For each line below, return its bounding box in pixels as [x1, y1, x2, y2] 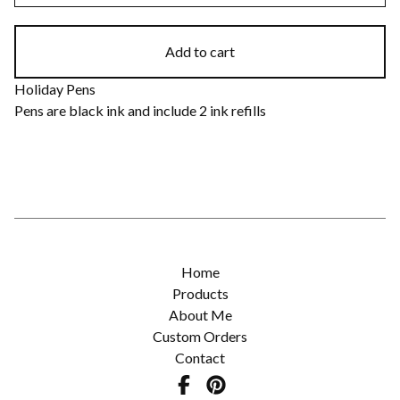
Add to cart [165, 43, 235, 61]
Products [171, 285, 229, 303]
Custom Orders [153, 328, 247, 346]
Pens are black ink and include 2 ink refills [14, 102, 266, 120]
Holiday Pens [14, 80, 96, 98]
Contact [175, 349, 225, 367]
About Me [168, 306, 232, 324]
